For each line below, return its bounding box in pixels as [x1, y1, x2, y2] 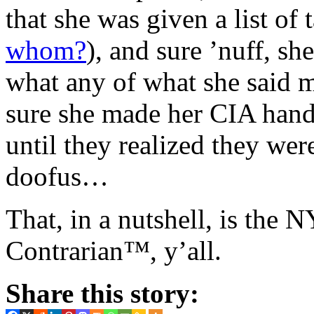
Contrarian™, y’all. [6, 235, 221, 266]
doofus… [6, 161, 109, 191]
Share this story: [6, 278, 199, 308]
